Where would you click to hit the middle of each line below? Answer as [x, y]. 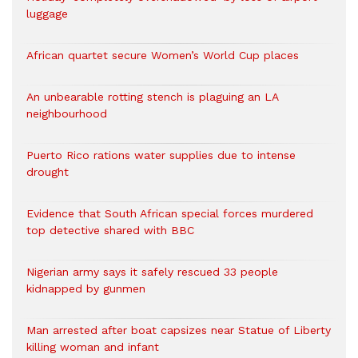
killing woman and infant [93, 347]
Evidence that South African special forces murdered [170, 214]
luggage [47, 14]
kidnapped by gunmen [86, 289]
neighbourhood [67, 114]
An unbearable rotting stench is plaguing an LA [152, 97]
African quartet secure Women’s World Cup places [163, 56]
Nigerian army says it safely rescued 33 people [152, 272]
